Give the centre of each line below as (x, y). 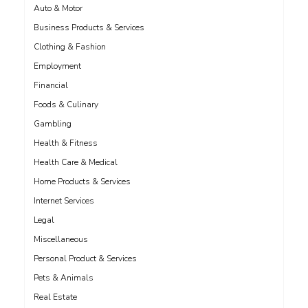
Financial (51, 85)
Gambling (53, 124)
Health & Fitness (66, 143)
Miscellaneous (61, 239)
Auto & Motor (58, 8)
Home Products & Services (82, 181)
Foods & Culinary (66, 104)
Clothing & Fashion (70, 47)
